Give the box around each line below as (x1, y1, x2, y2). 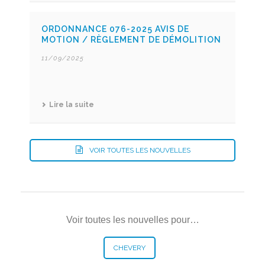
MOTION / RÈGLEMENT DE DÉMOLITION (41, 35, 221, 44)
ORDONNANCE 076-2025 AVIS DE (41, 24, 189, 34)
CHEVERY (114, 244, 146, 252)
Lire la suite (49, 101, 94, 109)
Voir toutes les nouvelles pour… (66, 215, 199, 225)
